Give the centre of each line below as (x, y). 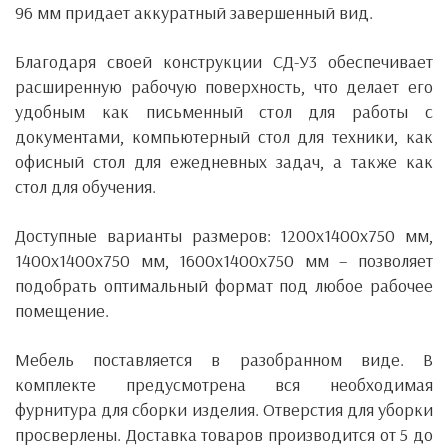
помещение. (62, 310)
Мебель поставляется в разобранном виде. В (224, 359)
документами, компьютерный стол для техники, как (224, 136)
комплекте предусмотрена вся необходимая (224, 384)
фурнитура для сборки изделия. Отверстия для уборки (224, 409)
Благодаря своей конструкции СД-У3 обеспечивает (224, 61)
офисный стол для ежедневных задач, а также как (224, 161)
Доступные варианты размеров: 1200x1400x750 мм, (224, 235)
